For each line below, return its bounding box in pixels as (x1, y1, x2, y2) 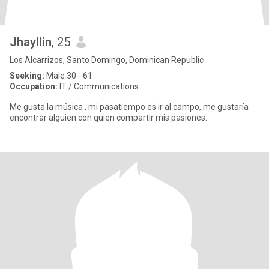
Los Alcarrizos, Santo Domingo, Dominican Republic (10, 55, 204, 65)
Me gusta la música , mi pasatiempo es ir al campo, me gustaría (10, 102, 249, 112)
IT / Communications (58, 82, 139, 91)
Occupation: (10, 82, 58, 91)
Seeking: (10, 71, 44, 80)
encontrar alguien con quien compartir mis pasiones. (10, 113, 207, 122)
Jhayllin (10, 35, 52, 49)
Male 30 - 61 (44, 71, 92, 80)
